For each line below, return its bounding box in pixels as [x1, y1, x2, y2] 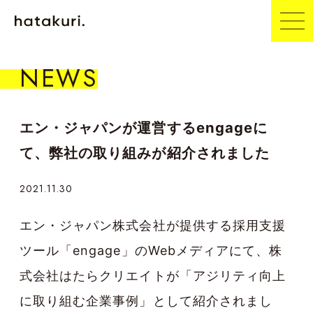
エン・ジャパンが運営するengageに [20, 119, 268, 136]
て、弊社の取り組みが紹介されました [20, 144, 270, 161]
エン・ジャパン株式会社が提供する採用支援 [20, 218, 286, 233]
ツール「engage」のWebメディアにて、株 [20, 243, 283, 259]
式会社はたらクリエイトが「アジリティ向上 [20, 268, 286, 284]
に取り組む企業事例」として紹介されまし [20, 293, 272, 309]
